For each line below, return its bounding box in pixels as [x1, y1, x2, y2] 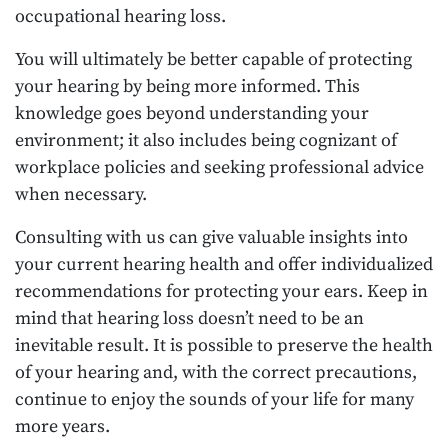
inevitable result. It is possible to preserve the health [15, 333, 433, 357]
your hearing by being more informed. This [15, 74, 360, 98]
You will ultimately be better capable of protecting [15, 47, 412, 71]
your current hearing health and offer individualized [15, 252, 433, 276]
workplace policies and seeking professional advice [15, 155, 424, 179]
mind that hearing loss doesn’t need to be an [15, 306, 364, 330]
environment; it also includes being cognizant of [15, 128, 397, 152]
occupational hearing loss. [15, 4, 226, 28]
